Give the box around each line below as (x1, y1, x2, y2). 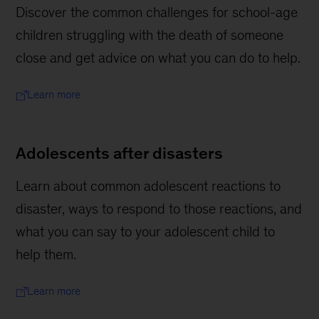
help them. (16, 246, 77, 263)
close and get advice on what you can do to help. (16, 50, 301, 66)
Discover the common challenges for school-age (16, 4, 298, 21)
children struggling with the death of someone (16, 27, 284, 43)
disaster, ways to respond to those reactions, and (16, 201, 303, 217)
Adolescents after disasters (16, 144, 224, 163)
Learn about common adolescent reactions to (16, 178, 281, 194)
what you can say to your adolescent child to (16, 224, 276, 240)
